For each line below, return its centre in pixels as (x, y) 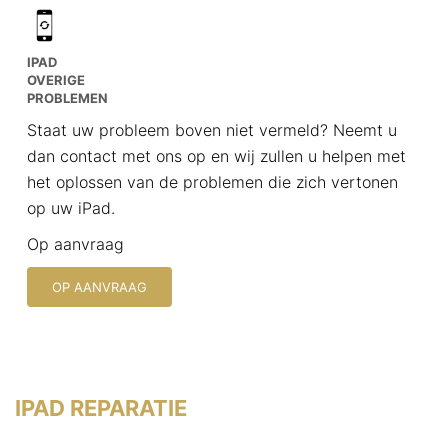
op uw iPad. (71, 208)
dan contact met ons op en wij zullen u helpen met (216, 156)
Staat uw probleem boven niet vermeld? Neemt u (212, 130)
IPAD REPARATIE (101, 408)
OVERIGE (56, 80)
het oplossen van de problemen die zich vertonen (212, 182)
